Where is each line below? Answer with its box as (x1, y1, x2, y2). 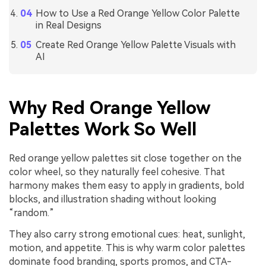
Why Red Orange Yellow (9, 97, 211, 118)
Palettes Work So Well (9, 118, 197, 140)
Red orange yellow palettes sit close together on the (9, 152, 242, 164)
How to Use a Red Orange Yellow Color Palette (35, 8, 240, 20)
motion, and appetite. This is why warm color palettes (9, 242, 245, 254)
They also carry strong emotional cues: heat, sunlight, (9, 228, 245, 240)
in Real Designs (35, 20, 102, 31)
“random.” (9, 207, 54, 218)
